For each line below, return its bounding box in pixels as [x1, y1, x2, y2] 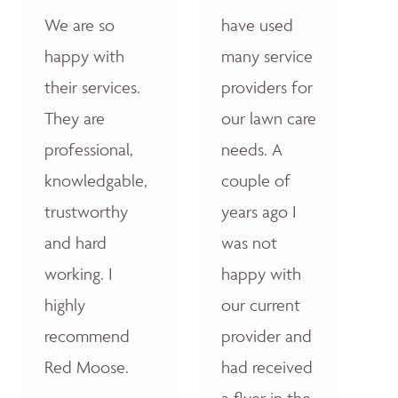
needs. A [221, 139, 283, 161]
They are [44, 107, 105, 130]
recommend [44, 325, 130, 347]
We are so [44, 14, 115, 36]
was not [221, 232, 277, 254]
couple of [221, 170, 291, 192]
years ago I [221, 201, 297, 223]
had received [221, 356, 313, 378]
